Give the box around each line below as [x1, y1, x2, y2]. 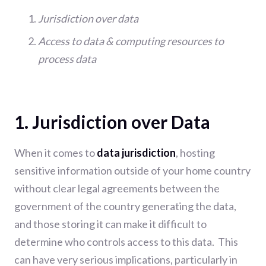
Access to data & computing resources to [38, 34, 224, 47]
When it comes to [14, 145, 97, 159]
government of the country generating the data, [14, 199, 236, 213]
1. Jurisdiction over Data [14, 110, 210, 132]
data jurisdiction [97, 145, 176, 159]
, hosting [176, 145, 215, 159]
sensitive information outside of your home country [14, 163, 251, 177]
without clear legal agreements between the [14, 181, 220, 195]
